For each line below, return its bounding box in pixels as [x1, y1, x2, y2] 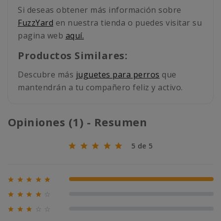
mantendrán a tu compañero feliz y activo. [18, 82, 183, 93]
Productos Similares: [18, 49, 127, 63]
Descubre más [18, 69, 76, 80]
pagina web [18, 30, 66, 41]
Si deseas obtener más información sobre [18, 4, 182, 16]
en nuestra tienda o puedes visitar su [53, 17, 202, 29]
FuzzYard [18, 17, 53, 29]
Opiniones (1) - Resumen [4, 114, 153, 130]
